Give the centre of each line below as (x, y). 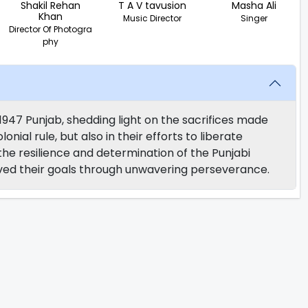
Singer (254, 18)
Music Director (152, 18)
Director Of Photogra (51, 29)
